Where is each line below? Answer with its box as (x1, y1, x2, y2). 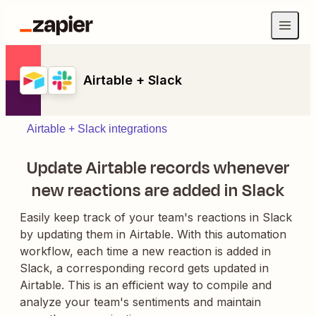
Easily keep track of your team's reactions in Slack (20, 210, 292, 224)
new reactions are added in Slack (31, 178, 285, 202)
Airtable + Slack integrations (27, 123, 167, 135)
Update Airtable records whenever (26, 156, 290, 180)
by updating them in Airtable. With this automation (20, 227, 286, 241)
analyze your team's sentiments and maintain (20, 295, 261, 309)
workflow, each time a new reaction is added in (20, 244, 271, 258)
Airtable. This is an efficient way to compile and (20, 278, 272, 292)
